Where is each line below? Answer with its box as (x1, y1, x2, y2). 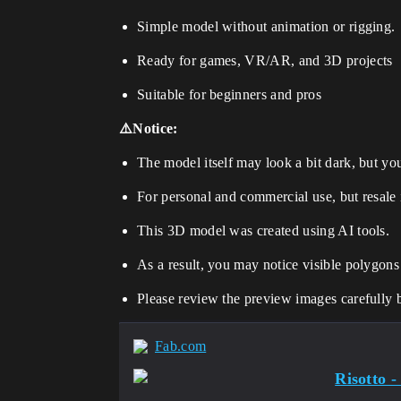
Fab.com (155, 338, 207, 354)
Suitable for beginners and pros (137, 87, 321, 102)
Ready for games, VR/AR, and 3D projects (137, 53, 393, 68)
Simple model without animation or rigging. (137, 19, 396, 34)
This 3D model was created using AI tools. (137, 223, 390, 238)
